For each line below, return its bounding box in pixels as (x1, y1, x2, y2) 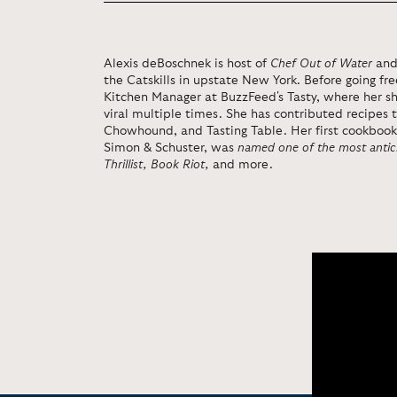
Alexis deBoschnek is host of (104, 58, 270, 70)
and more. (213, 159, 273, 171)
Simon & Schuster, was (104, 142, 237, 154)
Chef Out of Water (270, 58, 372, 70)
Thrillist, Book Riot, (104, 159, 213, 171)
